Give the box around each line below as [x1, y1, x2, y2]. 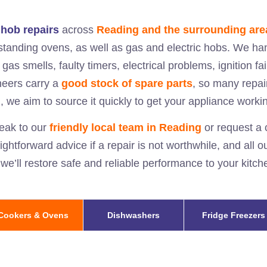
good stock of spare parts [61, 77, 193, 89]
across [58, 23, 97, 36]
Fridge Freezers [202, 210, 266, 220]
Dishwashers [107, 210, 160, 220]
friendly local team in [49, 121, 159, 133]
